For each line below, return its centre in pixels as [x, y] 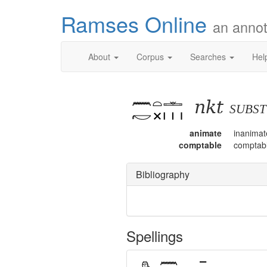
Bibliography [163, 174]
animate [206, 133]
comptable [200, 145]
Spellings [155, 235]
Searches [209, 57]
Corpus [151, 57]
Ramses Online [137, 24]
